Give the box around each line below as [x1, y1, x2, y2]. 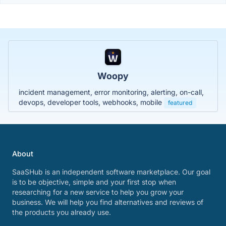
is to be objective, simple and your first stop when [12, 178, 176, 187]
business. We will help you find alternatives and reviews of [12, 198, 203, 207]
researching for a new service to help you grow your [12, 188, 184, 197]
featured [168, 99, 192, 107]
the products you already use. [12, 208, 111, 217]
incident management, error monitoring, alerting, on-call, [19, 88, 204, 97]
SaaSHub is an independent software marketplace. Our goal [12, 167, 210, 177]
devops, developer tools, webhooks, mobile [19, 98, 164, 107]
